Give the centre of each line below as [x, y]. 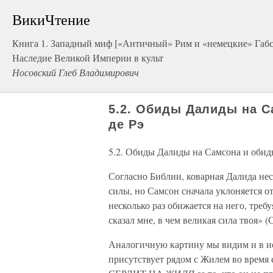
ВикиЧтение [51, 19]
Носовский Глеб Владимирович [76, 72]
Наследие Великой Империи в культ [88, 58]
